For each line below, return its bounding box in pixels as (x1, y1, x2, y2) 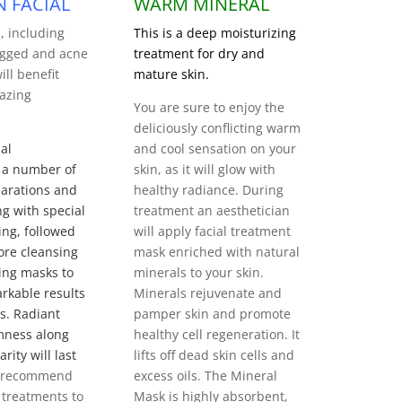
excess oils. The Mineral (134, 366, 278, 384)
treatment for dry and (134, 44, 266, 62)
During (242, 180, 284, 198)
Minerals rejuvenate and (134, 284, 283, 301)
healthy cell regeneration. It (134, 325, 301, 343)
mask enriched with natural (134, 242, 301, 260)
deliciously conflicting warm (134, 118, 301, 136)
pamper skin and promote (134, 304, 292, 322)
